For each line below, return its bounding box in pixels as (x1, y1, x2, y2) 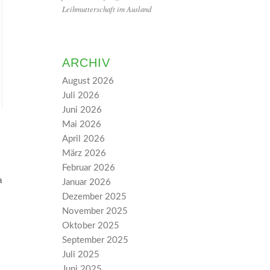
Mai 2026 (62, 120, 102, 129)
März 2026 (62, 149, 107, 158)
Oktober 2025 (62, 221, 120, 230)
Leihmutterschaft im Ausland (62, 4, 152, 14)
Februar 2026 (62, 163, 116, 172)
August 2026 (62, 77, 115, 86)
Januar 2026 (62, 178, 111, 187)
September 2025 (62, 236, 129, 245)
